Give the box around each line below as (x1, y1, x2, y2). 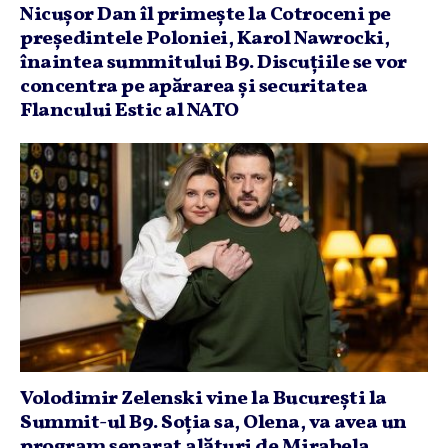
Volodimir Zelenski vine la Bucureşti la (20, 385, 387, 413)
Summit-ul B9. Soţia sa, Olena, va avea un (20, 409, 407, 437)
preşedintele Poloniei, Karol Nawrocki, (20, 24, 389, 53)
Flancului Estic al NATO (20, 96, 239, 125)
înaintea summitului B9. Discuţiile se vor (20, 48, 407, 77)
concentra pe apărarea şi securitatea (20, 72, 367, 101)
